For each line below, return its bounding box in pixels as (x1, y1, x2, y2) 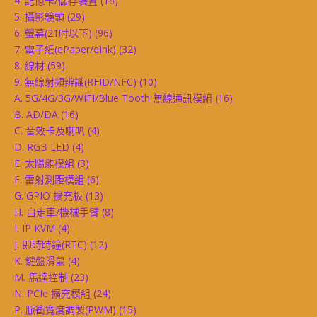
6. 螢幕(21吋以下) (14, 25, 92, 40)
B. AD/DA (14, 107, 58, 121)
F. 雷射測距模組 (14, 172, 84, 186)
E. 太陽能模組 (14, 156, 74, 170)
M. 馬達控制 (14, 270, 68, 284)
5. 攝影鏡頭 (14, 9, 64, 23)
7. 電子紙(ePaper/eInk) (14, 42, 116, 56)
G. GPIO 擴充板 (14, 188, 83, 202)
